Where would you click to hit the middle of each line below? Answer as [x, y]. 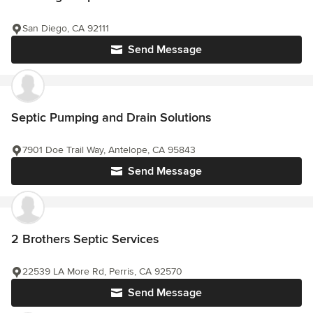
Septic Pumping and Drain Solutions [111, 118]
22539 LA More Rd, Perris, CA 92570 [102, 272]
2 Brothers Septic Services [85, 239]
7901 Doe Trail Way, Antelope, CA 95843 [109, 150]
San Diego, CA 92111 [66, 29]
